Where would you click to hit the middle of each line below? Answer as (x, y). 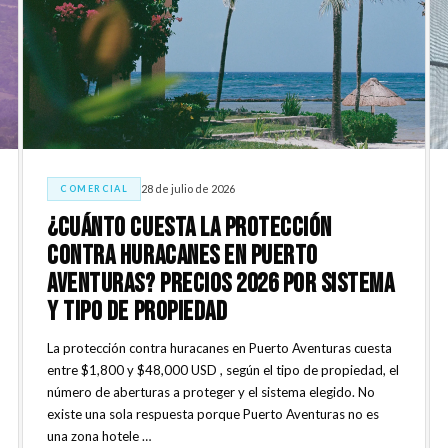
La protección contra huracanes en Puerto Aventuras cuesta (220, 347)
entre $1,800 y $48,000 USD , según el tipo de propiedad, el (223, 369)
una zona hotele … (99, 435)
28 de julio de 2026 (188, 189)
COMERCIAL (94, 188)
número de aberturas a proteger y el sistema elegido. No (211, 391)
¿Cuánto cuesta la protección (189, 228)
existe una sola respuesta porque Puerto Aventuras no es (213, 413)
